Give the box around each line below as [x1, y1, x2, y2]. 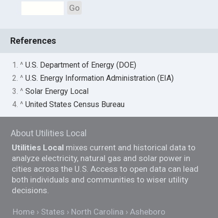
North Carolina [71, 207, 124, 217]
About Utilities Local [11, 127, 87, 138]
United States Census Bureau [25, 99, 125, 109]
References [10, 36, 56, 46]
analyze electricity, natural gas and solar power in [12, 153, 191, 163]
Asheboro [130, 207, 166, 217]
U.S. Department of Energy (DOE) [25, 60, 137, 70]
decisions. [12, 185, 50, 195]
